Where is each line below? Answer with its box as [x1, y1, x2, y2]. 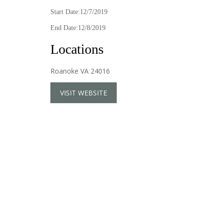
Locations [50, 42, 104, 57]
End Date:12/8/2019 [50, 24, 106, 31]
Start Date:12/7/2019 [50, 8, 108, 15]
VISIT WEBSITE [60, 88, 107, 97]
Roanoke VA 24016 [50, 66, 110, 76]
